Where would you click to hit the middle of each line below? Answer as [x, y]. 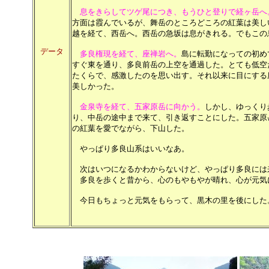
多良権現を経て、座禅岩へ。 [131, 54]
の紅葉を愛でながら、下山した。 [131, 128]
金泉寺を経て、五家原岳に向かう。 [142, 107]
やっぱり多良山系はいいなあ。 [131, 149]
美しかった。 [95, 86]
